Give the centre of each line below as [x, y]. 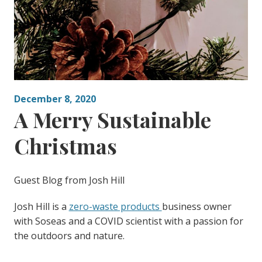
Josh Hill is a [41, 206]
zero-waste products [115, 206]
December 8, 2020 [55, 99]
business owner [196, 206]
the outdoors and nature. [69, 235]
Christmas [65, 145]
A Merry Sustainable [112, 119]
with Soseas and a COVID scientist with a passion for [128, 221]
